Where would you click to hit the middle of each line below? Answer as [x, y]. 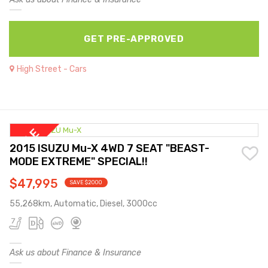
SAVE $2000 [86, 183]
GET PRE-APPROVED [134, 39]
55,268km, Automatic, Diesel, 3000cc [83, 204]
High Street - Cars [52, 69]
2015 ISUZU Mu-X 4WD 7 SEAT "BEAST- [109, 149]
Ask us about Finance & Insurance [75, 253]
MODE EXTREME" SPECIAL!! [79, 162]
